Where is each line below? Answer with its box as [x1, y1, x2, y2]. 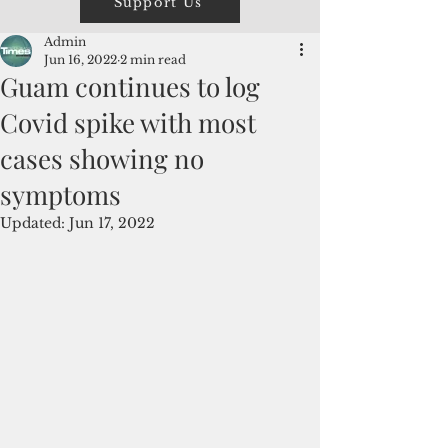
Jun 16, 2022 [44, 52, 117, 67]
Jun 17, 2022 [69, 214, 155, 232]
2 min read [120, 52, 186, 67]
